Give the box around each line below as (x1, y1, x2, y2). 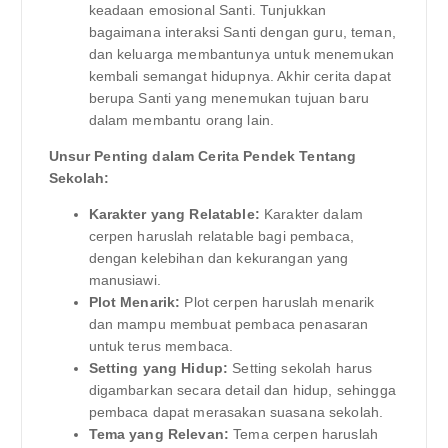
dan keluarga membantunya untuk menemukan (88, 45, 395, 62)
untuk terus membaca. (88, 338, 234, 355)
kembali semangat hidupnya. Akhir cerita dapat (88, 67, 391, 84)
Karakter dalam (259, 206, 364, 223)
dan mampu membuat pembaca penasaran (88, 316, 369, 333)
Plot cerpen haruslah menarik (180, 294, 375, 311)
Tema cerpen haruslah (229, 426, 379, 443)
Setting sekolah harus (228, 360, 373, 377)
